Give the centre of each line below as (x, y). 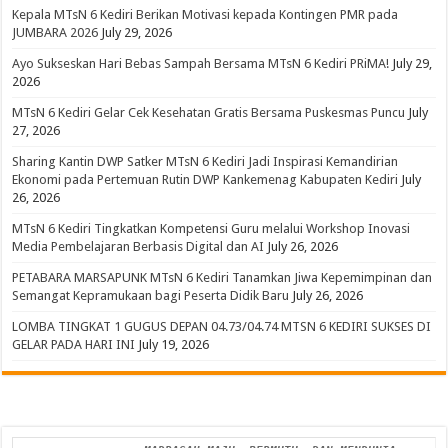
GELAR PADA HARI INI (74, 345)
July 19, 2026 (174, 345)
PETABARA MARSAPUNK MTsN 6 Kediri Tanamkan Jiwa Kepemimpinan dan (222, 278)
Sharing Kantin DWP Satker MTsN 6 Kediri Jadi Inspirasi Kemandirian (205, 162)
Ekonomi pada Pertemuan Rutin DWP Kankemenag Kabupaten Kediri (205, 180)
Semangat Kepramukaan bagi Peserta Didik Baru (151, 296)
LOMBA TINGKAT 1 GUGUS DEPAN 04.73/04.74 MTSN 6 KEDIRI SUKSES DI (222, 327)
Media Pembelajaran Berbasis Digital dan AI (138, 247)
